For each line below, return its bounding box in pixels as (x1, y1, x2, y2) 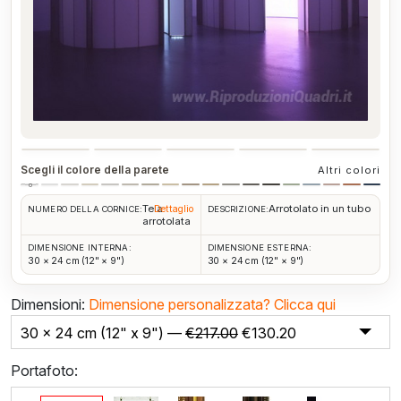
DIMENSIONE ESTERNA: (207, 242, 312, 252)
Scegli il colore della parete (21, 163, 170, 177)
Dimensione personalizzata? (89, 294, 274, 313)
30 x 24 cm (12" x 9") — (21, 323, 185, 342)
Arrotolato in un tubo (269, 201, 371, 215)
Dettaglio (153, 202, 194, 215)
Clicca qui (274, 294, 336, 313)
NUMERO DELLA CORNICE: (28, 203, 142, 214)
